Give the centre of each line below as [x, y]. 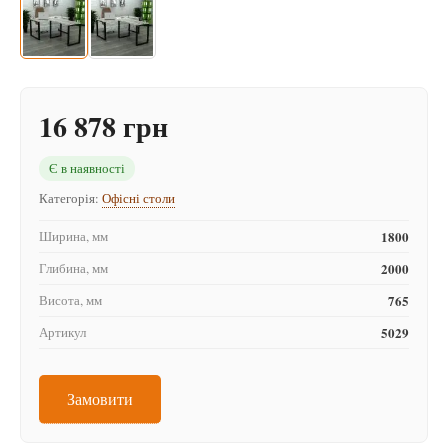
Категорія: [70, 198]
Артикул [62, 332]
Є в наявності [87, 168]
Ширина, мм [73, 236]
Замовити [100, 399]
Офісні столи [138, 198]
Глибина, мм [73, 268]
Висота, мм [70, 300]
